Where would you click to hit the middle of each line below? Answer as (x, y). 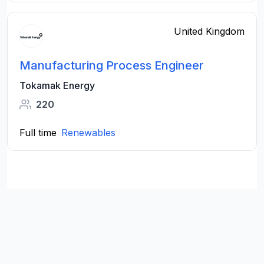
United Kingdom (209, 31)
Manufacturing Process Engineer (112, 65)
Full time (38, 133)
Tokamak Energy (57, 85)
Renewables (88, 133)
